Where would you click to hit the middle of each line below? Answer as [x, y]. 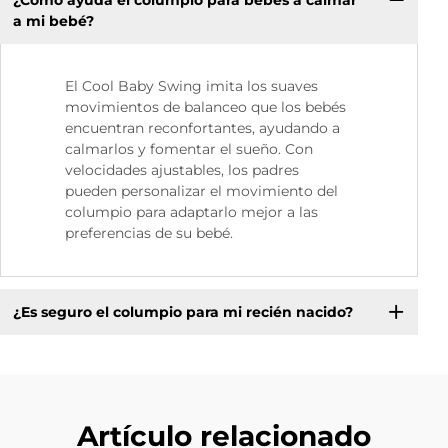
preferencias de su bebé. [149, 233]
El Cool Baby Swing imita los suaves [191, 86]
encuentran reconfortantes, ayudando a [202, 128]
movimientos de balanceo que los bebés [205, 107]
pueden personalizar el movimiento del [201, 191]
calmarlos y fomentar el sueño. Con [189, 149]
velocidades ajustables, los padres [182, 170]
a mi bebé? [53, 20]
